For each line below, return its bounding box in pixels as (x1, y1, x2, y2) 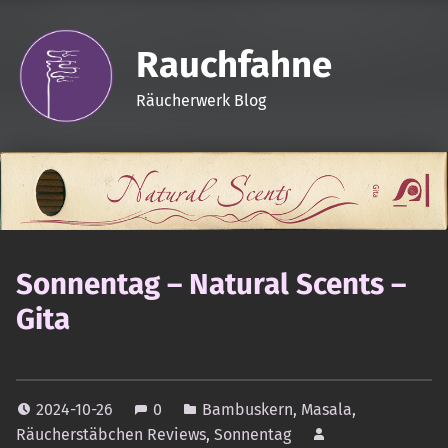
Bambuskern (202, 399, 293, 419)
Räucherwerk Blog (135, 90, 266, 110)
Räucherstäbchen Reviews (16, 424, 206, 444)
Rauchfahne (135, 42, 332, 87)
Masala (301, 399, 352, 419)
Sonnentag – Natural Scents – (16, 265, 406, 302)
